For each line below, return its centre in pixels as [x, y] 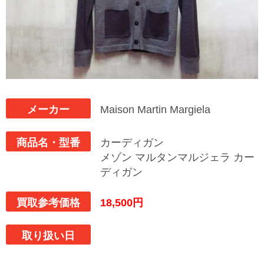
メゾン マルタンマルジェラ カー [177, 157]
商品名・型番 [48, 143]
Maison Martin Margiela [155, 110]
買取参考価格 [48, 203]
